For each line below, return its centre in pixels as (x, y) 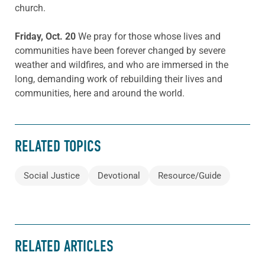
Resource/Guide (190, 175)
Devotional (119, 175)
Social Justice (52, 175)
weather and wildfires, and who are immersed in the (122, 64)
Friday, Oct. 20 (46, 36)
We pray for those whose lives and (149, 36)
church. (30, 8)
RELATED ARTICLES (64, 247)
